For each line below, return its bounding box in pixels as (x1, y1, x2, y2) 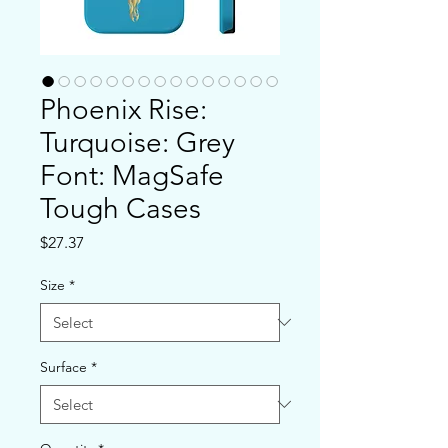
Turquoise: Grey (40, 125, 235, 159)
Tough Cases (40, 191, 201, 225)
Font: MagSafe (40, 158, 224, 192)
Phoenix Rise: (40, 92, 207, 126)
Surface (40, 357, 87, 376)
